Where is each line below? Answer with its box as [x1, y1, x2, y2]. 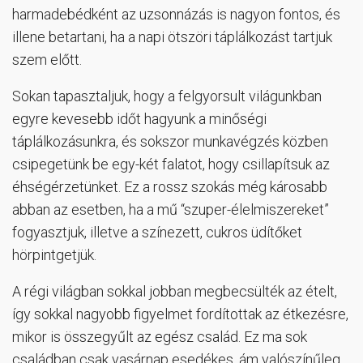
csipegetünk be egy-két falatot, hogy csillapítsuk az [12, 155, 330, 173]
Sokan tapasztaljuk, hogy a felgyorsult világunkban [12, 87, 322, 105]
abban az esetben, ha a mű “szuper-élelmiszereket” [12, 200, 329, 218]
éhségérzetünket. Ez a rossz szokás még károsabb [12, 177, 327, 195]
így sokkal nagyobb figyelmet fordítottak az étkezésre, [12, 305, 348, 322]
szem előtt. [12, 50, 82, 68]
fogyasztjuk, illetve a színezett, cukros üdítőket [12, 223, 302, 241]
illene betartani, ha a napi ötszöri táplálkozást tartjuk [12, 28, 332, 45]
